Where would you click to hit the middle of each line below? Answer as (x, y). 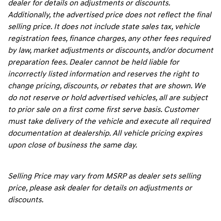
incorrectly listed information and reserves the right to (103, 74)
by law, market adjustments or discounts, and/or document (110, 51)
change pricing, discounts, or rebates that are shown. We (107, 86)
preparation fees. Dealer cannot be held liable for (93, 62)
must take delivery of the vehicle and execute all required (109, 122)
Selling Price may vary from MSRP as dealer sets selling (104, 176)
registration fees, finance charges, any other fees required (109, 39)
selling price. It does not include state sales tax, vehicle (104, 27)
